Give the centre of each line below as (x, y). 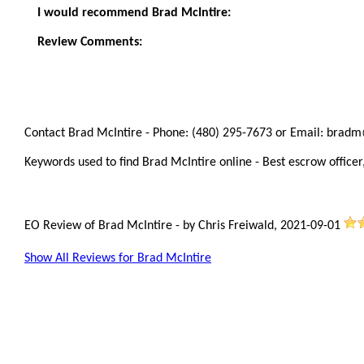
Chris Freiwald (236, 226)
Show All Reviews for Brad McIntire (118, 258)
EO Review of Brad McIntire (100, 226)
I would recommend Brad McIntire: (134, 13)
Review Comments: (90, 42)
